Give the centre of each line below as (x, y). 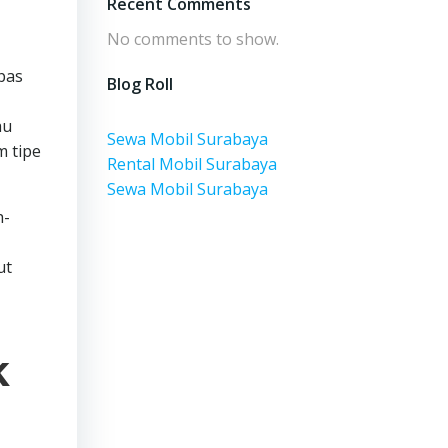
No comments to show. (192, 39)
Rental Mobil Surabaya (191, 164)
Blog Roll (139, 84)
